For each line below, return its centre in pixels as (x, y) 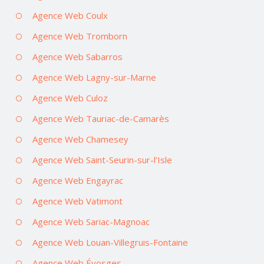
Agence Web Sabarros (77, 57)
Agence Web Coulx (70, 16)
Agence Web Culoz (70, 98)
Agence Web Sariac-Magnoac (91, 222)
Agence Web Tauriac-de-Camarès (101, 119)
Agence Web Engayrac (78, 181)
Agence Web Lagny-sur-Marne (94, 77)
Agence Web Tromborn (80, 36)
